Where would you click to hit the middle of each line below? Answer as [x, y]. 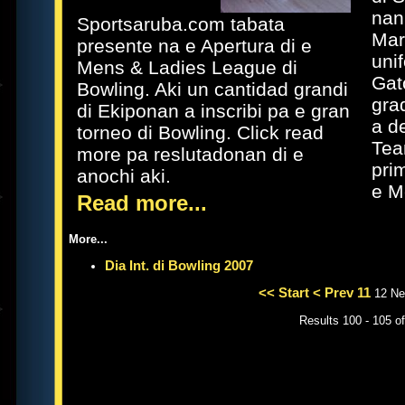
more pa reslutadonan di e [190, 154]
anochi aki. [124, 176]
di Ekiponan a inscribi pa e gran [213, 111]
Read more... [142, 203]
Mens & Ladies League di [187, 67]
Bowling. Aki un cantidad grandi [212, 89]
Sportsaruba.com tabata [181, 24]
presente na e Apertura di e [194, 46]
